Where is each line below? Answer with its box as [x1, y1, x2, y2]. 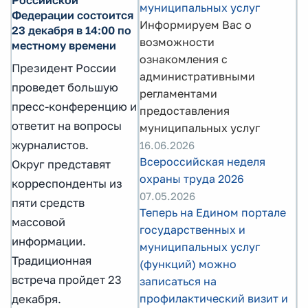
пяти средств [12, 195, 85, 210]
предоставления [140, 104, 230, 118]
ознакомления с [140, 52, 228, 66]
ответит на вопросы [12, 118, 122, 133]
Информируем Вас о [140, 18, 252, 32]
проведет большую [12, 80, 118, 94]
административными [140, 69, 255, 83]
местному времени [12, 38, 116, 52]
